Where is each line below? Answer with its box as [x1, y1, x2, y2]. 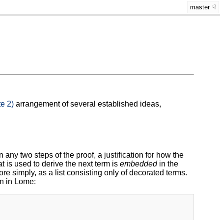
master [190, 3, 210, 11]
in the [157, 160, 178, 168]
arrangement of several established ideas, [13, 100, 161, 109]
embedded [119, 160, 157, 168]
